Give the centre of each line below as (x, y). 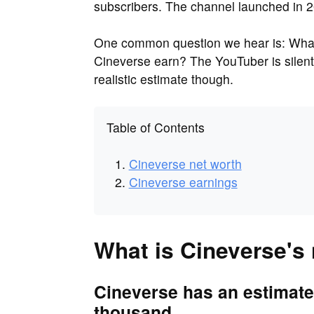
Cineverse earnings (183, 182)
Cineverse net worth (185, 164)
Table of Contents (155, 128)
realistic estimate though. (164, 78)
